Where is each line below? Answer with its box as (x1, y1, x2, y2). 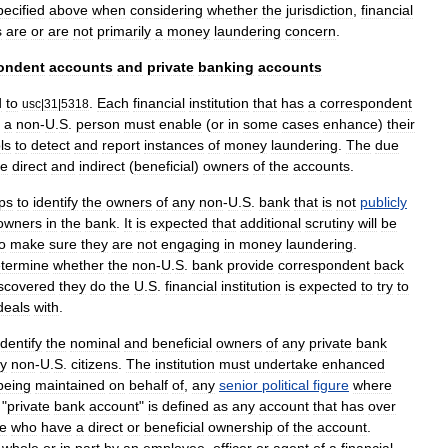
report (102, 137, 140, 153)
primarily (97, 23, 151, 39)
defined (162, 398, 209, 414)
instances (144, 137, 204, 153)
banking (198, 59, 254, 75)
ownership (208, 419, 273, 435)
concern (285, 23, 336, 39)
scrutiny (305, 215, 354, 231)
